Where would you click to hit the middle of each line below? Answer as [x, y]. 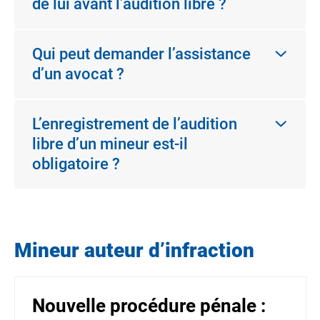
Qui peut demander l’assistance [141, 54]
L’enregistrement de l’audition [135, 124]
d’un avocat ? [78, 74]
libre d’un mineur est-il [110, 144]
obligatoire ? [76, 164]
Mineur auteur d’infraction [134, 250]
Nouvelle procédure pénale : [149, 306]
